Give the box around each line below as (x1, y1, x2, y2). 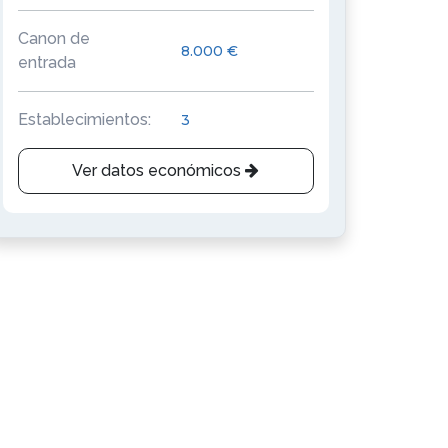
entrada (18, 53, 76, 72)
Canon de (18, 29, 90, 48)
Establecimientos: (18, 110, 151, 129)
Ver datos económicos (72, 161, 246, 180)
